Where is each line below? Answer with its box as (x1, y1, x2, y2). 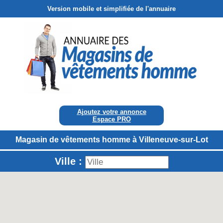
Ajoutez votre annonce (77, 108, 146, 116)
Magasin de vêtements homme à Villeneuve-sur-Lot (15, 135, 208, 144)
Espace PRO (92, 115, 131, 123)
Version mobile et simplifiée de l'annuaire (47, 5, 176, 12)
